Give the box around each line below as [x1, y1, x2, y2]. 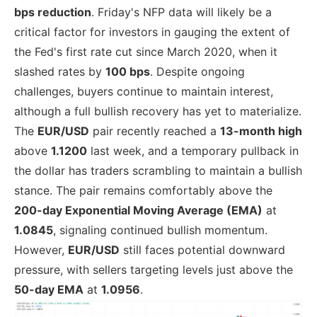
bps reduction [14, 5, 91, 20]
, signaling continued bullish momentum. [53, 223, 267, 238]
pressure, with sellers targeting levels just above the [14, 263, 293, 277]
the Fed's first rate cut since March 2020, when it [14, 45, 277, 59]
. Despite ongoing [150, 64, 245, 79]
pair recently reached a [89, 124, 220, 139]
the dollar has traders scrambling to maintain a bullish [14, 163, 302, 178]
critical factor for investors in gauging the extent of [14, 25, 290, 40]
